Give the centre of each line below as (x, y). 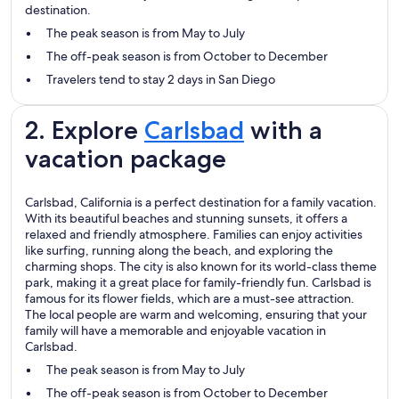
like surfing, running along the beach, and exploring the (179, 251)
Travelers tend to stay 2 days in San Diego (161, 80)
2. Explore (85, 130)
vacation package (126, 159)
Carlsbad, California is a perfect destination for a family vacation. (201, 203)
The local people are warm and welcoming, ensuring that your (196, 315)
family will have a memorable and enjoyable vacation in (175, 331)
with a (283, 130)
